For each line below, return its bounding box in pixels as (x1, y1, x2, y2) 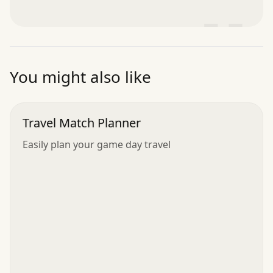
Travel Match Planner (23, 114, 141, 131)
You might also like (10, 65, 151, 88)
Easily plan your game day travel (23, 137, 171, 151)
